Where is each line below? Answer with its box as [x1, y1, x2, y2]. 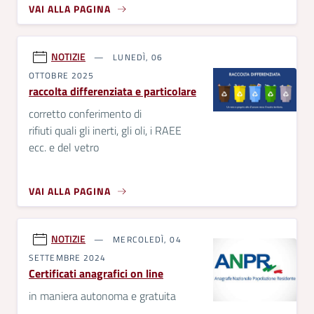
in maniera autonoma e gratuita [29, 287, 176, 305]
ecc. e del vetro [29, 139, 99, 156]
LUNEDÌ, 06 [110, 50, 163, 64]
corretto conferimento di [29, 105, 142, 123]
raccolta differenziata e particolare [29, 83, 196, 100]
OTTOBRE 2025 [29, 69, 95, 83]
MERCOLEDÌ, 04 [110, 233, 182, 247]
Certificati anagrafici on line [29, 265, 163, 282]
